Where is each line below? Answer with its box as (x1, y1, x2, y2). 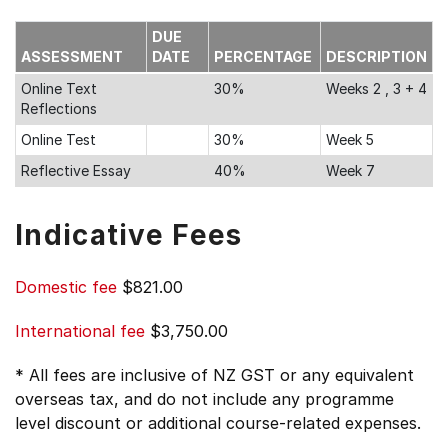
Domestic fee (15, 277, 117, 297)
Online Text (21, 80, 97, 97)
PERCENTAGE (214, 48, 315, 65)
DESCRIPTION (326, 48, 427, 65)
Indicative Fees (15, 218, 243, 252)
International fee (15, 321, 145, 341)
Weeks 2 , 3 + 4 (326, 80, 427, 97)
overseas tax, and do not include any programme (15, 389, 394, 409)
